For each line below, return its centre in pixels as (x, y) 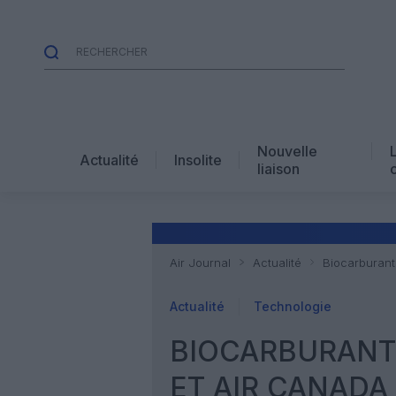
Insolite (198, 160)
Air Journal (200, 263)
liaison (278, 168)
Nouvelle (287, 151)
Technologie (293, 306)
